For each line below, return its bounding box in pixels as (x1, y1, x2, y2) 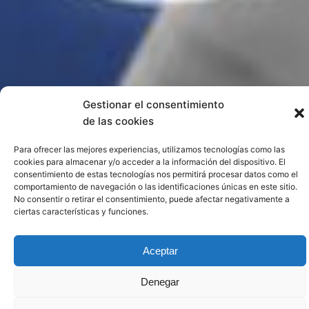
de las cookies (83, 114, 154, 128)
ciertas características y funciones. (14, 206, 148, 217)
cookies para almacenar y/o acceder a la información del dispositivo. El (14, 157, 286, 167)
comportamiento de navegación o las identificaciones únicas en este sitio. (14, 181, 297, 192)
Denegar (141, 275, 179, 288)
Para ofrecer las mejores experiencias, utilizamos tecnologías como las (14, 144, 285, 154)
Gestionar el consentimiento (83, 98, 224, 111)
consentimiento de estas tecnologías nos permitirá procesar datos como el (14, 169, 298, 179)
